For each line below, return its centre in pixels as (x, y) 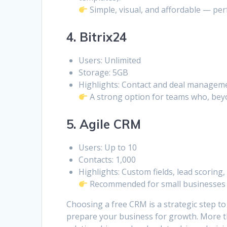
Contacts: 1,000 (107, 160)
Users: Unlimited (110, 61)
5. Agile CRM (104, 124)
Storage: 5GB (104, 73)
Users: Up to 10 (108, 148)
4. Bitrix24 (97, 37)
